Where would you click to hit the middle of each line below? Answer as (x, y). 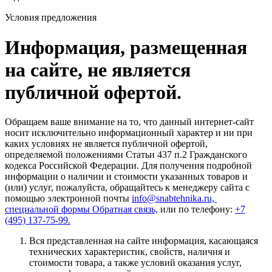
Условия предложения (51, 18)
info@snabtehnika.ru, (174, 199)
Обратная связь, (125, 209)
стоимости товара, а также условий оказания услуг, (135, 263)
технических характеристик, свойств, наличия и (130, 252)
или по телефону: (196, 209)
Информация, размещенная (126, 47)
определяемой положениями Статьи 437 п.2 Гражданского (126, 155)
